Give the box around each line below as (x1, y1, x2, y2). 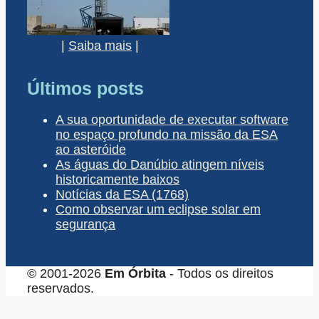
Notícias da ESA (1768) (56, 187, 189, 202)
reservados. (27, 281, 94, 296)
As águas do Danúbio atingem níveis (56, 157, 264, 172)
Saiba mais (68, 38, 132, 53)
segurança (56, 217, 115, 232)
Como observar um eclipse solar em (56, 202, 261, 217)
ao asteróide (56, 142, 126, 157)
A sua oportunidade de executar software (56, 113, 288, 127)
